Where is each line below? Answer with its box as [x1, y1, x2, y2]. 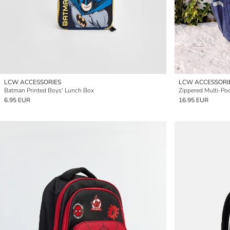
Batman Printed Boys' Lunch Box [4, 86, 94, 94]
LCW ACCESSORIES [4, 78, 61, 86]
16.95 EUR [179, 96, 208, 104]
